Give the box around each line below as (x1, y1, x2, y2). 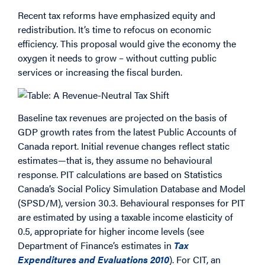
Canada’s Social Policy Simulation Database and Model (18, 182, 245, 196)
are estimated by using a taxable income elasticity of (18, 210, 233, 224)
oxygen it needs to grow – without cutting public (18, 51, 216, 65)
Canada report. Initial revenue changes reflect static (18, 139, 230, 153)
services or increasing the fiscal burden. (18, 65, 182, 79)
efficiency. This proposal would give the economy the (18, 37, 236, 51)
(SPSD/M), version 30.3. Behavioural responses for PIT (18, 196, 245, 210)
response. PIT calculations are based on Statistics (18, 167, 222, 182)
